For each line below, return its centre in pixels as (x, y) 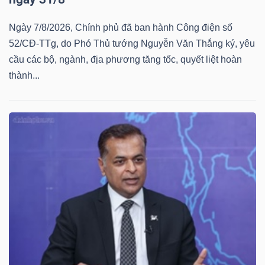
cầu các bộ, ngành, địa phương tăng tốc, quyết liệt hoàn (125, 59)
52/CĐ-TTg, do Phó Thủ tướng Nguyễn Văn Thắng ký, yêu (132, 43)
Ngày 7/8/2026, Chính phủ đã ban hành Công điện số (121, 27)
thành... (24, 75)
